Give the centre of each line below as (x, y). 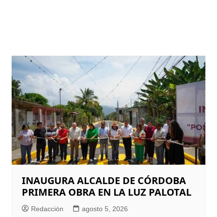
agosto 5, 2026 (105, 209)
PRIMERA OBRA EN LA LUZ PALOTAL (106, 192)
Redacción (47, 209)
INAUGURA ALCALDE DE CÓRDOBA (104, 181)
